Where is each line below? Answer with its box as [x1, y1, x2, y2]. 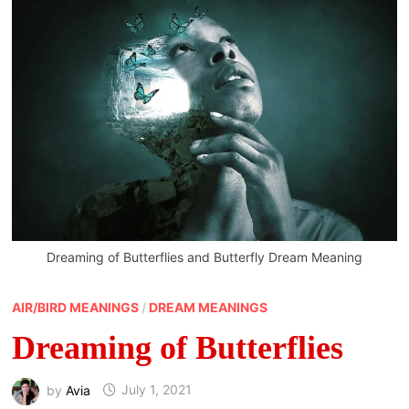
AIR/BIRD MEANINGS [11, 299, 139, 315]
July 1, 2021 [121, 382, 192, 398]
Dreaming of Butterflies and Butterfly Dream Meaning [46, 248, 362, 265]
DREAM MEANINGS [148, 299, 267, 315]
